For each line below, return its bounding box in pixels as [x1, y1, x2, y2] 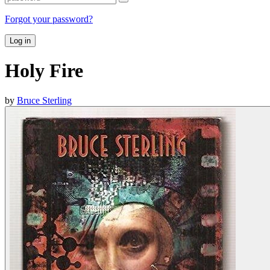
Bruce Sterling [17, 95, 72, 105]
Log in [10, 36, 31, 45]
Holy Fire [5, 60, 83, 82]
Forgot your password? [5, 13, 93, 24]
